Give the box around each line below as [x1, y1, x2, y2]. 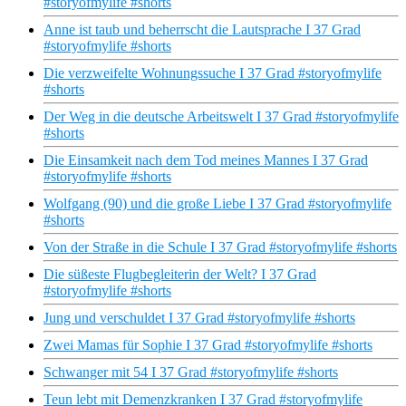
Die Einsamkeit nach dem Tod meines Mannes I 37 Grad [43, 152, 368, 169]
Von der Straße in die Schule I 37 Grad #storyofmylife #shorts [43, 239, 397, 256]
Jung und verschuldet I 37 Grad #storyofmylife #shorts [43, 310, 355, 326]
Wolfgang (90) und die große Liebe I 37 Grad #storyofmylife [43, 196, 391, 212]
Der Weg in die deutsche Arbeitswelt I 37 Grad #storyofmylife [43, 109, 399, 125]
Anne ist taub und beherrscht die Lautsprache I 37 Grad [43, 22, 361, 38]
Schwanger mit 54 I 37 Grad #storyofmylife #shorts [43, 364, 338, 381]
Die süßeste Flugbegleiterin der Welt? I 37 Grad [43, 266, 316, 283]
